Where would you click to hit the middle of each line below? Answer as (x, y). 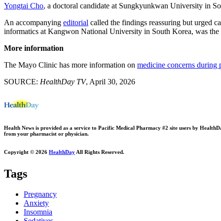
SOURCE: (22, 81)
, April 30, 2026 (110, 81)
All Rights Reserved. (100, 152)
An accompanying (34, 22)
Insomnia (38, 212)
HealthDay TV (63, 81)
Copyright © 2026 (26, 152)
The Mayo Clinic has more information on (71, 65)
